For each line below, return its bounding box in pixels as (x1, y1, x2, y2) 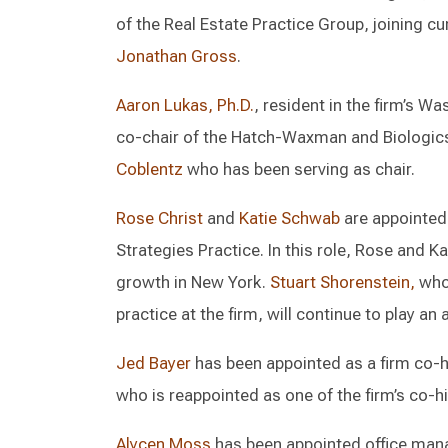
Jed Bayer (116, 353, 191, 373)
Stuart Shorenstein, (270, 272, 415, 292)
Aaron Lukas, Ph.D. (116, 95, 254, 115)
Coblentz (116, 159, 183, 179)
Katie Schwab (239, 208, 340, 228)
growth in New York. (116, 272, 270, 292)
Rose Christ (116, 208, 203, 228)
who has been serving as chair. (183, 159, 415, 179)
